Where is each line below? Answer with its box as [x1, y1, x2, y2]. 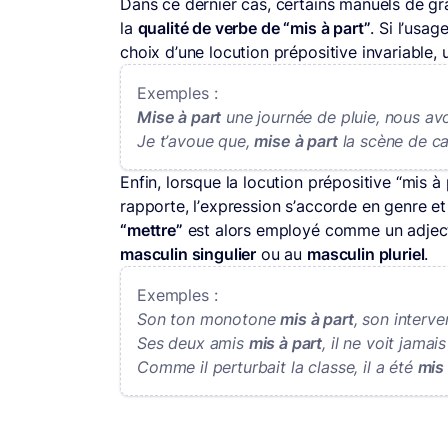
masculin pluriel [307, 244, 425, 265]
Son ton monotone [137, 309, 276, 330]
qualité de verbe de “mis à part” [137, 18, 371, 39]
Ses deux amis [137, 333, 244, 354]
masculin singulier [120, 244, 257, 265]
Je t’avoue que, [137, 131, 255, 152]
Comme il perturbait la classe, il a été [137, 357, 418, 378]
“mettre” [120, 220, 183, 241]
